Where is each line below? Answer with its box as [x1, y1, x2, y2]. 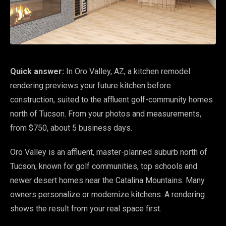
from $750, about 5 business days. [10, 123, 132, 133]
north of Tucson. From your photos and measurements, [10, 109, 201, 119]
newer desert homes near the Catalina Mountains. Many [10, 176, 205, 185]
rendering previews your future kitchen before [10, 81, 171, 90]
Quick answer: [10, 67, 64, 76]
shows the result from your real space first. [10, 204, 161, 213]
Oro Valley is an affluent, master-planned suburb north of [10, 147, 207, 157]
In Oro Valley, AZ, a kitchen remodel [64, 67, 190, 76]
